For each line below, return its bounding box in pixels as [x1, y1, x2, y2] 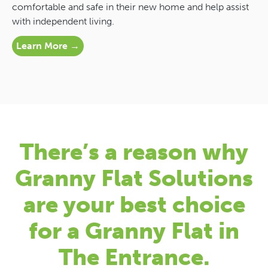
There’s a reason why [20, 138, 248, 166]
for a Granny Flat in [29, 217, 239, 245]
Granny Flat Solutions [15, 165, 253, 193]
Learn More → [16, 40, 80, 52]
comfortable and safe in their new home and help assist [12, 1, 249, 13]
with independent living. [12, 16, 114, 28]
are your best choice [23, 191, 245, 219]
